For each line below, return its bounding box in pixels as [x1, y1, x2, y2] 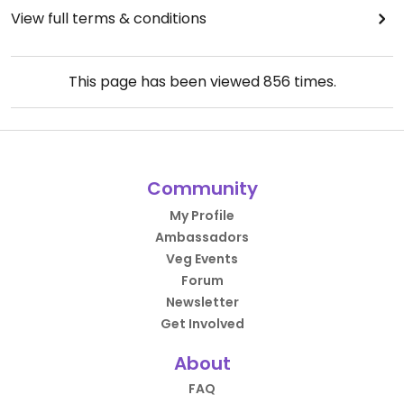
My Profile [170, 207, 234, 225]
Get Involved [160, 315, 244, 334]
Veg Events [166, 250, 238, 269]
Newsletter [165, 293, 239, 312]
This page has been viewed [68, 71, 263, 93]
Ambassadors [155, 228, 249, 247]
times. [289, 71, 336, 93]
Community [146, 176, 258, 202]
